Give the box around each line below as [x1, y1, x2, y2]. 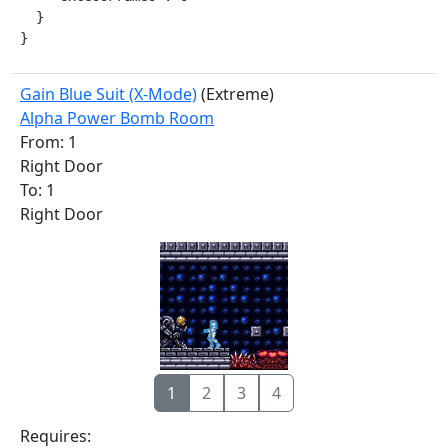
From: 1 [20, 131, 77, 153]
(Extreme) [197, 83, 274, 105]
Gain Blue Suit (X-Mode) [20, 83, 197, 105]
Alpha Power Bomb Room [20, 107, 214, 129]
